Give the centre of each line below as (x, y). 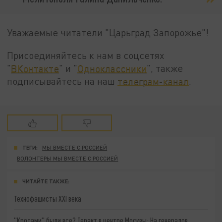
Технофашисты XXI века (48, 199)
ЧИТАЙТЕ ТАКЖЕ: (46, 181)
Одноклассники (112, 68)
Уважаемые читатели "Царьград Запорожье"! (108, 33)
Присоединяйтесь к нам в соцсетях (86, 55)
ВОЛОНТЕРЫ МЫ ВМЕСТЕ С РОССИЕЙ (68, 159)
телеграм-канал (153, 81)
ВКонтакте (35, 68)
